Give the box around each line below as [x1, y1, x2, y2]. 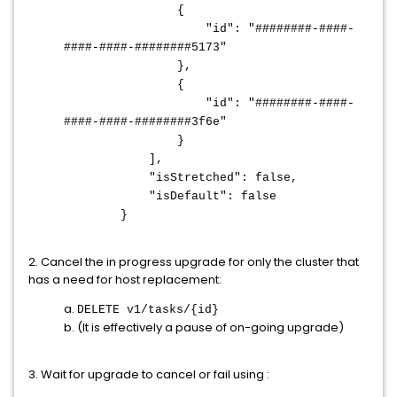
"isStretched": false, [64, 171, 298, 184]
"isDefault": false [64, 190, 276, 203]
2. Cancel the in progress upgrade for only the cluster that [28, 253, 359, 270]
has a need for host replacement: [28, 271, 222, 288]
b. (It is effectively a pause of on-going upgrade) [64, 319, 344, 336]
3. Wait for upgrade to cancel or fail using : [28, 366, 269, 383]
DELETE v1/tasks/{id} [77, 303, 226, 316]
